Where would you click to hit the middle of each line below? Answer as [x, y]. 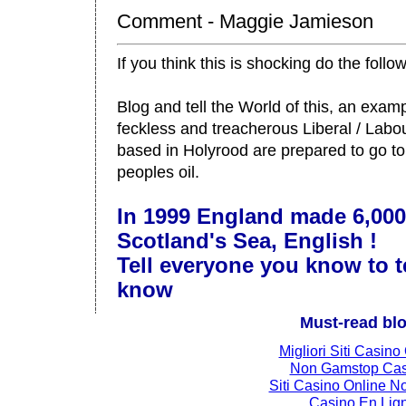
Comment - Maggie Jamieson [245, 21]
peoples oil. [158, 172]
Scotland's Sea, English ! [247, 242]
